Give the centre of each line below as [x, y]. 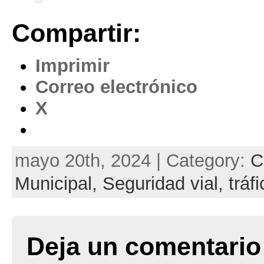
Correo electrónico [116, 87]
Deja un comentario [143, 247]
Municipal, [58, 184]
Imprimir [72, 66]
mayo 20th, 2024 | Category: [132, 161]
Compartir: [76, 33]
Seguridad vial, [165, 184]
